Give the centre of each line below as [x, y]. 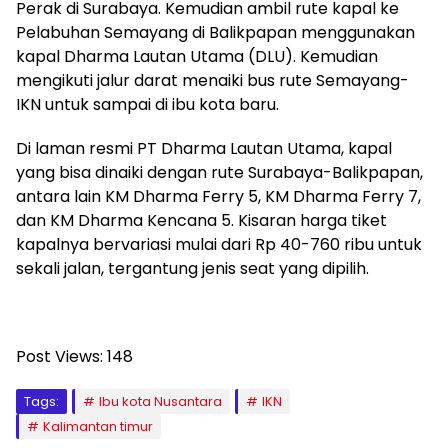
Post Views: [59, 356]
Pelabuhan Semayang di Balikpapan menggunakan [215, 32]
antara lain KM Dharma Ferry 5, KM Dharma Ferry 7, [218, 196]
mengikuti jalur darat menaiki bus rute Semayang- [212, 80]
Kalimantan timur [98, 426]
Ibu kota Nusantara [160, 401]
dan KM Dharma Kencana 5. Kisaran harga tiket [201, 220]
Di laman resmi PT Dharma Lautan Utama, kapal [204, 148]
